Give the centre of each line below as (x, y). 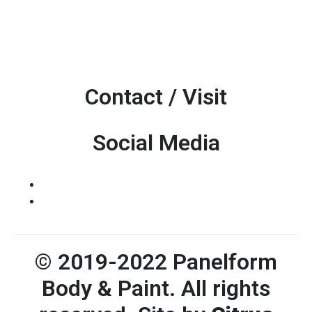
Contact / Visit (156, 97)
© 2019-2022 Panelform (156, 262)
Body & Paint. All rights (156, 288)
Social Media (156, 143)
